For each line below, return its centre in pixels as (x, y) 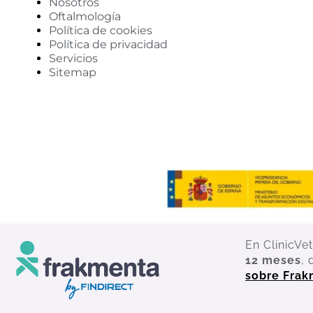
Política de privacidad (108, 44)
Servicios (73, 58)
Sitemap (73, 72)
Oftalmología (85, 16)
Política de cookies (101, 30)
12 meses (273, 260)
